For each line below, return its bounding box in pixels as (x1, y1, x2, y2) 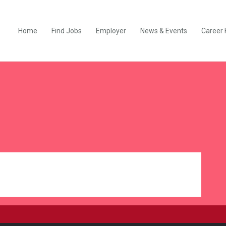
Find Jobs (51, 27, 82, 35)
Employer (96, 27, 126, 35)
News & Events (140, 27, 187, 35)
